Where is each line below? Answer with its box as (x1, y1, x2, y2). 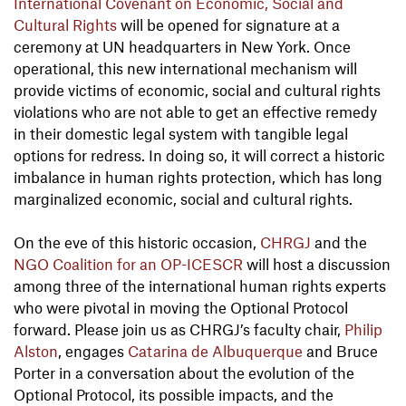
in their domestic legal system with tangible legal (14, 124, 348, 143)
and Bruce (303, 342, 378, 361)
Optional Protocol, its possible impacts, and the (14, 385, 333, 404)
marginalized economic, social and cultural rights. (14, 189, 353, 208)
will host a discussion (243, 255, 391, 274)
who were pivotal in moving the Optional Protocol (14, 298, 348, 317)
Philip (344, 320, 382, 339)
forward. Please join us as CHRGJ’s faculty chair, (14, 320, 344, 339)
